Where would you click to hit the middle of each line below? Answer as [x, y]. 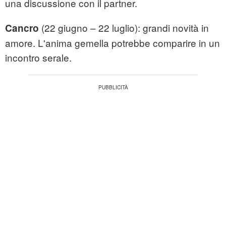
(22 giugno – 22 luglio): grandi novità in [124, 28]
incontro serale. [38, 58]
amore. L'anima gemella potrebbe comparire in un [112, 43]
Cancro [22, 28]
